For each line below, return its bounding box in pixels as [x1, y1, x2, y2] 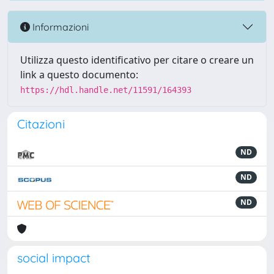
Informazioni [30, 20, 89, 33]
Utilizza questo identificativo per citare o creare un [20, 53, 254, 67]
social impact [17, 250, 91, 265]
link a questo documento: [20, 68, 138, 81]
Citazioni [17, 116, 65, 131]
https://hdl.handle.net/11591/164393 [20, 85, 191, 95]
